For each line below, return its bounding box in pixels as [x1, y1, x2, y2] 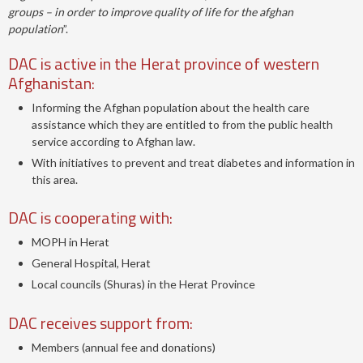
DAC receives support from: [7, 310, 193, 335]
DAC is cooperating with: [7, 204, 173, 230]
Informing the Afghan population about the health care [31, 100, 310, 114]
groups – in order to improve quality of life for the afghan [7, 4, 293, 19]
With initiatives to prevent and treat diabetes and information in [31, 155, 355, 169]
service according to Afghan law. [31, 134, 195, 148]
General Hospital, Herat [31, 255, 151, 270]
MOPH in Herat [31, 234, 109, 249]
